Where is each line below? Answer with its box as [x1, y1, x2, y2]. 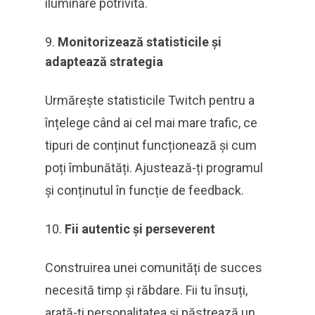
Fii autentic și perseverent [65, 221, 215, 237]
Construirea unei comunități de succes [45, 260, 262, 276]
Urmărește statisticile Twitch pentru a [45, 93, 255, 108]
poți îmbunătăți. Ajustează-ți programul [45, 160, 263, 176]
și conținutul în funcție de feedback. [45, 183, 244, 198]
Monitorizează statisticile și [58, 34, 221, 50]
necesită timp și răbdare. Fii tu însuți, [45, 283, 247, 298]
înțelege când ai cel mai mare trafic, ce [45, 115, 257, 131]
